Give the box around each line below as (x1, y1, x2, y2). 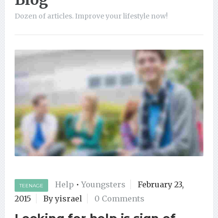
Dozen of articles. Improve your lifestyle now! (15, 11, 168, 20)
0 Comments (94, 193, 145, 203)
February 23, (138, 179, 184, 189)
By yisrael (43, 193, 82, 203)
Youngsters (81, 179, 126, 189)
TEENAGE (19, 182, 43, 189)
